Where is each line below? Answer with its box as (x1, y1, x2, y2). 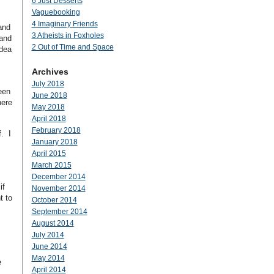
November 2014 (31, 184, 86, 193)
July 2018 (31, 80, 64, 88)
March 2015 (31, 161, 72, 169)
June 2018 (31, 91, 67, 100)
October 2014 (31, 196, 77, 204)
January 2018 (31, 138, 78, 146)
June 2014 (31, 242, 67, 251)
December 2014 (31, 172, 86, 181)
